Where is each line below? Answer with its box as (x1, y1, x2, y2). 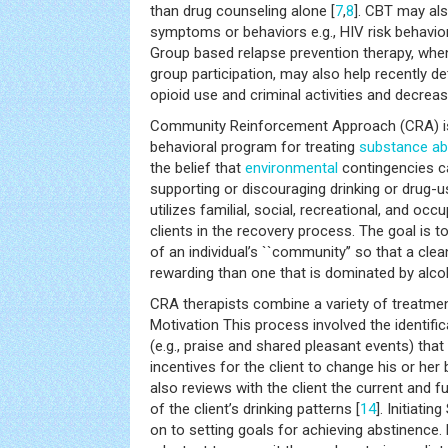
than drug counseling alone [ (150, 2, 335, 20)
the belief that (150, 159, 245, 177)
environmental (245, 159, 338, 177)
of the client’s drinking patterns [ (150, 400, 360, 418)
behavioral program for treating (150, 138, 359, 156)
